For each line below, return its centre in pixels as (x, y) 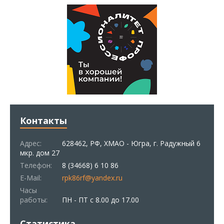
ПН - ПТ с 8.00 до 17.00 (99, 199)
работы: (34, 199)
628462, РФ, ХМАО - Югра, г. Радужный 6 (130, 143)
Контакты (43, 120)
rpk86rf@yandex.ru (92, 177)
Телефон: (36, 165)
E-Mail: (31, 177)
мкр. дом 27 (40, 152)
